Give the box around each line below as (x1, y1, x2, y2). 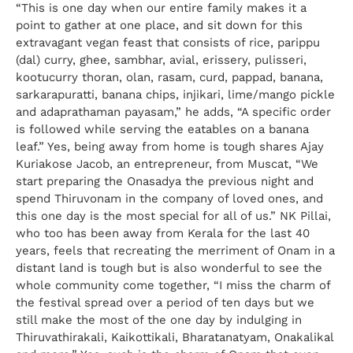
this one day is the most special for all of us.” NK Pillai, (16, 208, 331, 223)
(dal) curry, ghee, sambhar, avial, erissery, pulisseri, (16, 52, 307, 67)
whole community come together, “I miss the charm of (16, 277, 330, 292)
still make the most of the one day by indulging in (16, 312, 302, 327)
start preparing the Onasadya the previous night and (16, 173, 314, 188)
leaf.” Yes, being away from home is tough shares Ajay (16, 139, 324, 154)
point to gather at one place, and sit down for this (16, 17, 303, 32)
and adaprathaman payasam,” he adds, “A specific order (16, 104, 331, 119)
